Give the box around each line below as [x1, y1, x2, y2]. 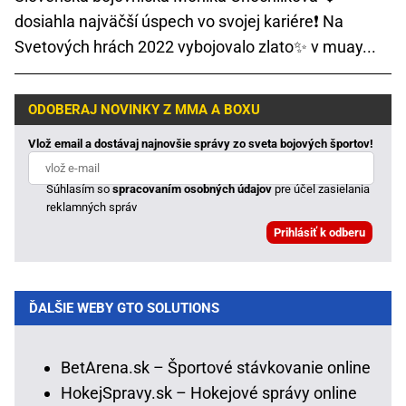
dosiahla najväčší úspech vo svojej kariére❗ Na [14, 11, 343, 31]
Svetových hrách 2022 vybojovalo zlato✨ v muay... [14, 36, 376, 56]
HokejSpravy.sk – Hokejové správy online [61, 382, 357, 402]
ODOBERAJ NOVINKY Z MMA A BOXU [28, 101, 260, 119]
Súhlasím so [46, 181, 113, 196]
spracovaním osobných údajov [112, 181, 273, 196]
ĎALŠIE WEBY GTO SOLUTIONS [29, 299, 219, 316]
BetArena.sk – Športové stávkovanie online [61, 357, 371, 377]
